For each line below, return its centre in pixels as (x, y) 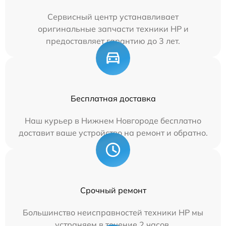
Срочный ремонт (113, 190)
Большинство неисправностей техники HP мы (113, 212)
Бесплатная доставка (113, 98)
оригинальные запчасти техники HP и (113, 29)
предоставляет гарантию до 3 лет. (113, 41)
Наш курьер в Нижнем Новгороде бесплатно (113, 120)
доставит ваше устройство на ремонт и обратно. (113, 132)
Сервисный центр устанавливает (113, 16)
